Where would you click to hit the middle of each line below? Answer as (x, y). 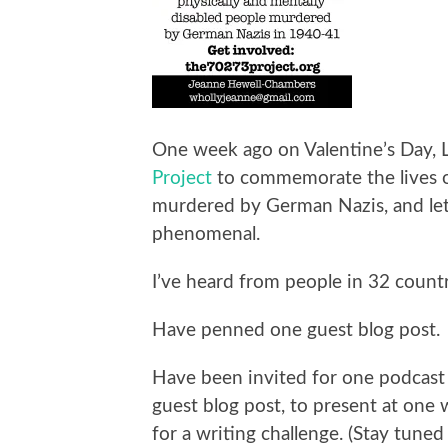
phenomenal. (206, 234)
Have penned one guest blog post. (296, 330)
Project (182, 178)
